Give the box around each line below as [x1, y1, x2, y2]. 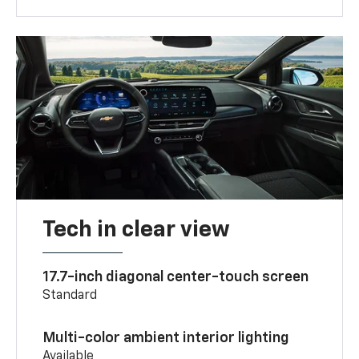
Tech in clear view [42, 218, 231, 241]
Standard [42, 288, 98, 302]
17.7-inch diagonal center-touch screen [42, 269, 313, 284]
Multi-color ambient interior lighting [42, 330, 290, 345]
